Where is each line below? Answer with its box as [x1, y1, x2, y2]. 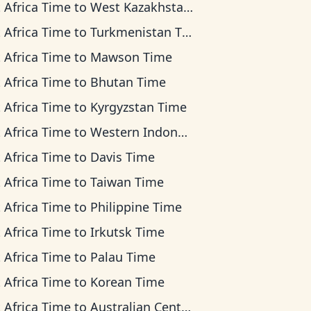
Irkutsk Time [90, 224, 165, 240]
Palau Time [90, 249, 156, 265]
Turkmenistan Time [90, 24, 183, 40]
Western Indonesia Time [90, 124, 178, 140]
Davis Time [90, 149, 155, 165]
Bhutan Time [90, 74, 167, 90]
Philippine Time [90, 199, 183, 215]
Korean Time [90, 274, 165, 290]
